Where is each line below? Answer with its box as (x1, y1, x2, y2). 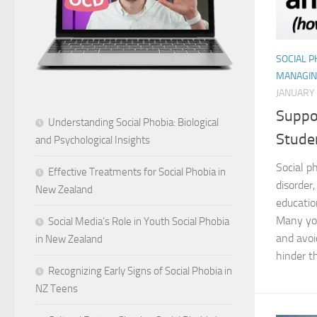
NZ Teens (35, 282, 78, 295)
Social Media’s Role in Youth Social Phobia (48, 214, 229, 228)
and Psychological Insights (35, 133, 150, 146)
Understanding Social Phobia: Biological (48, 115, 219, 129)
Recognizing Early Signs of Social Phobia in (48, 264, 232, 277)
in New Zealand (35, 232, 103, 246)
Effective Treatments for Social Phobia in (48, 165, 226, 178)
